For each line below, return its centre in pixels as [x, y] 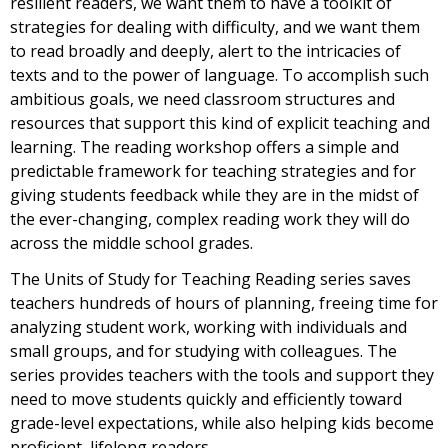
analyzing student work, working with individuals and [208, 327]
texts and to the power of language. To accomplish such [219, 75]
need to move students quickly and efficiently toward [206, 399]
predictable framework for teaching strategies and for [213, 171]
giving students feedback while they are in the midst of [214, 195]
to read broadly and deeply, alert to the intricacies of [205, 51]
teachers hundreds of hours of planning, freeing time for [224, 303]
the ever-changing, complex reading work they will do [210, 219]
